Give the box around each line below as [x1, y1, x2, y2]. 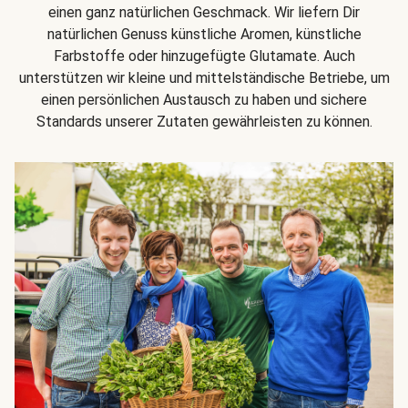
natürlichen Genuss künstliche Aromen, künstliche [46, 25, 362, 44]
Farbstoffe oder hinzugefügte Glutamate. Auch [53, 47, 355, 66]
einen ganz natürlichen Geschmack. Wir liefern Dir [48, 4, 360, 22]
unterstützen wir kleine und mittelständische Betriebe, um [18, 69, 390, 87]
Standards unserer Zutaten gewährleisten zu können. [36, 113, 372, 131]
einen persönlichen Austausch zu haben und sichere [41, 91, 367, 109]
